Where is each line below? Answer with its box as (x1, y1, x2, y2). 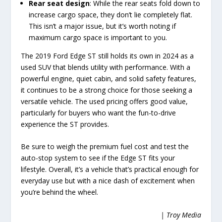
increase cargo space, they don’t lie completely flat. (29, 10, 193, 20)
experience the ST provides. (21, 119, 110, 129)
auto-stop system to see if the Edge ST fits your (21, 153, 175, 163)
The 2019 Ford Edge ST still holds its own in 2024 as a (21, 51, 194, 61)
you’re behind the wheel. (21, 187, 99, 197)
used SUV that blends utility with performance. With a (21, 62, 191, 72)
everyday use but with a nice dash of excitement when (21, 176, 195, 186)
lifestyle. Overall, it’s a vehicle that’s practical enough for (21, 165, 199, 174)
